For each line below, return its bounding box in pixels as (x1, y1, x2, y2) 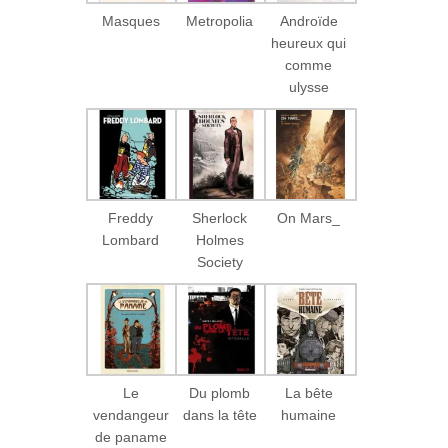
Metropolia (186, 13, 254, 30)
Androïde (279, 13, 338, 30)
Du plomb (189, 385, 251, 402)
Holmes (195, 232, 244, 249)
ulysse (288, 79, 329, 96)
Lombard (102, 232, 160, 249)
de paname (94, 429, 167, 446)
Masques (101, 13, 160, 30)
